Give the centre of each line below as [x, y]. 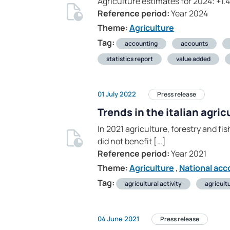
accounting [141, 44]
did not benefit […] [132, 141]
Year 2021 [188, 154]
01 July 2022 [117, 94]
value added [193, 59]
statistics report [130, 59]
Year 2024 [189, 14]
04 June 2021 [118, 218]
